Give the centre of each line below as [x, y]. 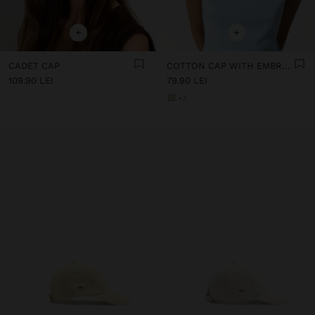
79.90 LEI [187, 81]
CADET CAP [34, 66]
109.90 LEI [31, 81]
